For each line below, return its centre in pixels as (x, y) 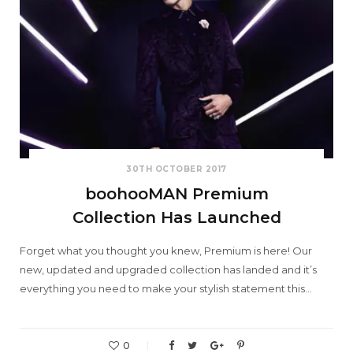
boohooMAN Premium (176, 194)
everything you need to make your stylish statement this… (166, 289)
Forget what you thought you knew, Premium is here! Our (166, 251)
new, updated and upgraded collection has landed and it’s (168, 270)
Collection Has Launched (176, 218)
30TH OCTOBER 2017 (176, 169)
